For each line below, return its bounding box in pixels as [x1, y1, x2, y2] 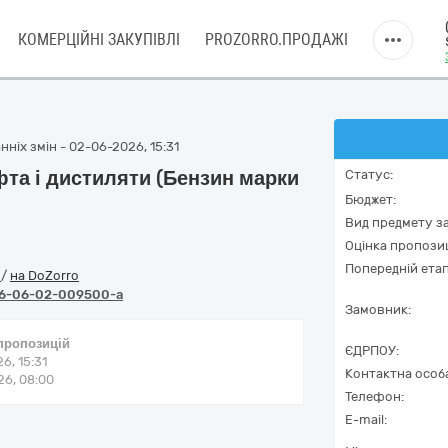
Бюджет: [345, 192, 396, 207]
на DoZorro [10, 268, 79, 283]
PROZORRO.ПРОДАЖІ [205, 30, 348, 49]
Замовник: [345, 302, 411, 317]
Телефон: [345, 389, 404, 404]
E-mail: [345, 412, 387, 427]
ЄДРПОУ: [345, 343, 399, 358]
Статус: [345, 167, 393, 182]
